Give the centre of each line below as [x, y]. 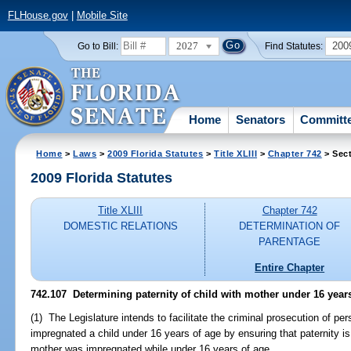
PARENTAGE [290, 242]
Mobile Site [102, 16]
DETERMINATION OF [290, 226]
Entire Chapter [290, 267]
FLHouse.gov [38, 16]
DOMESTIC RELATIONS [120, 226]
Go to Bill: [98, 46]
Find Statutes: [294, 46]
